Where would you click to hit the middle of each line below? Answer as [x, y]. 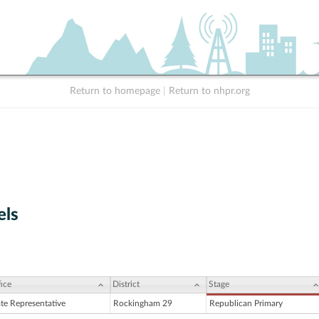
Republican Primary [246, 304]
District [126, 284]
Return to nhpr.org [209, 91]
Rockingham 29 [143, 304]
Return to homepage [115, 91]
